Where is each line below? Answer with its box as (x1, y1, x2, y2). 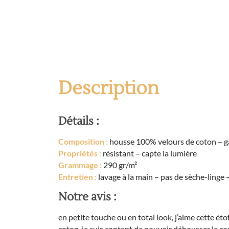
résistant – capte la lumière (101, 148, 197, 158)
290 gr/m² (102, 160, 137, 170)
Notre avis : (58, 190, 117, 204)
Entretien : (58, 172, 97, 182)
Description (58, 77, 159, 101)
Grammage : (58, 160, 102, 170)
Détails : (58, 114, 99, 129)
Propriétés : (58, 148, 101, 158)
